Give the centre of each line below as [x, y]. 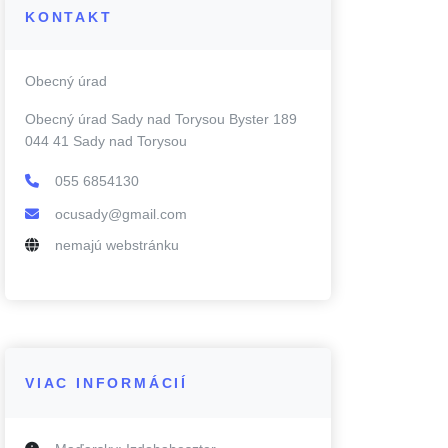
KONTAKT [69, 17]
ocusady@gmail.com [121, 214]
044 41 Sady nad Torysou [106, 141]
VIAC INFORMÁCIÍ [106, 383]
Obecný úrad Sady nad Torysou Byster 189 [161, 119]
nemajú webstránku [117, 245]
